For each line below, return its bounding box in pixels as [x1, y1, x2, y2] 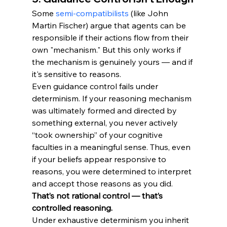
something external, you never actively [31, 118, 180, 128]
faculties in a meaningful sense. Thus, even [31, 142, 193, 153]
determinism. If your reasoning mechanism [31, 93, 194, 104]
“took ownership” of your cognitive [31, 130, 165, 140]
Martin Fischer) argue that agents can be [31, 20, 188, 31]
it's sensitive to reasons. [31, 69, 121, 80]
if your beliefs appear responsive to [31, 154, 168, 165]
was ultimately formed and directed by [31, 105, 179, 116]
